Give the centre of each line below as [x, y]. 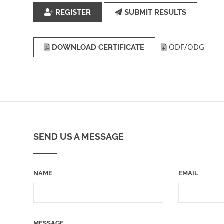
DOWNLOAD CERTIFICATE [97, 47]
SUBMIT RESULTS [155, 12]
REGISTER [72, 12]
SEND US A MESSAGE [79, 136]
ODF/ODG [186, 47]
